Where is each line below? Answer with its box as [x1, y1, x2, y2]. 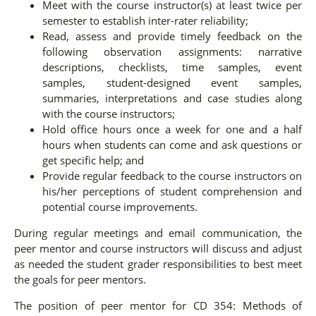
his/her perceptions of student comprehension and [42, 183, 302, 198]
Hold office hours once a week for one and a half [42, 121, 302, 136]
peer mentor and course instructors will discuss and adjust [14, 241, 302, 255]
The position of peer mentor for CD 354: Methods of [14, 298, 302, 312]
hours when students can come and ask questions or [42, 137, 302, 152]
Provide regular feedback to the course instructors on [42, 168, 302, 183]
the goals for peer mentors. [14, 272, 146, 286]
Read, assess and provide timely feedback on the [42, 28, 302, 43]
